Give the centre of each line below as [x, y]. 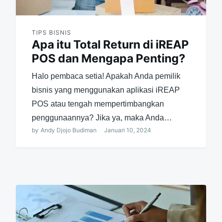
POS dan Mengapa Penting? [108, 58]
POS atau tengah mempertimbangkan [98, 104]
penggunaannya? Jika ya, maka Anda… [102, 117]
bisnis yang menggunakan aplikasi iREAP [106, 90]
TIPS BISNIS [51, 32]
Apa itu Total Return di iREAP [110, 44]
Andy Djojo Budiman [68, 130]
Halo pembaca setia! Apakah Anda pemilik [106, 76]
